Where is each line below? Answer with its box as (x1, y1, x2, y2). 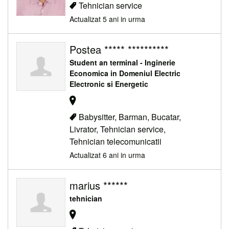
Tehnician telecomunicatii (70, 135, 162, 147)
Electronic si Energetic (70, 79, 148, 89)
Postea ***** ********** (70, 42, 169, 57)
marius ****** (70, 177, 128, 193)
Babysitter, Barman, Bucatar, (79, 110, 181, 123)
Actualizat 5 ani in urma (70, 14, 145, 25)
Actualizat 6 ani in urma (70, 149, 145, 160)
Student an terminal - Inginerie (70, 57, 175, 68)
